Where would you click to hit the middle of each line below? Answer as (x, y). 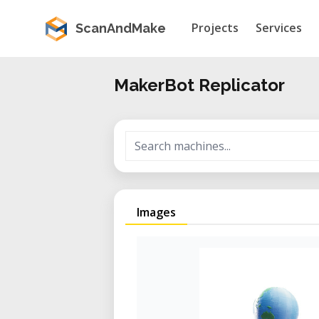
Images (156, 212)
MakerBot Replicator (199, 85)
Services (279, 28)
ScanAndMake (121, 28)
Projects (215, 28)
